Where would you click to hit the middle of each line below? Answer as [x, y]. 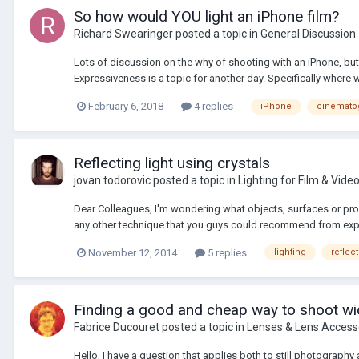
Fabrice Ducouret [117, 327]
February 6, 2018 [126, 106]
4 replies [212, 106]
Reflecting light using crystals [172, 163]
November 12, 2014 [133, 252]
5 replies [226, 252]
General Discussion [308, 33]
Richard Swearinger [123, 33]
